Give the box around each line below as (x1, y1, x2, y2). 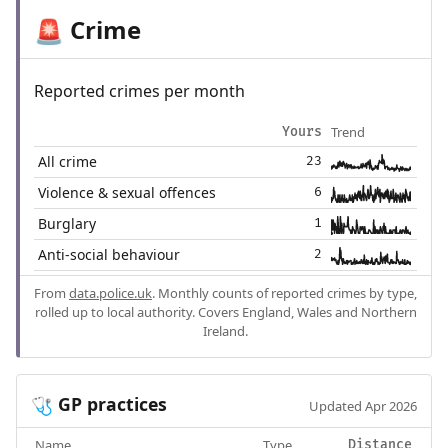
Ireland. (203, 322, 248, 341)
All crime (38, 152, 98, 172)
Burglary (38, 214, 97, 234)
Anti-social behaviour (38, 245, 181, 265)
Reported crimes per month (33, 80, 245, 103)
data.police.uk (69, 284, 152, 303)
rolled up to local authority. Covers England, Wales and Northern (34, 303, 417, 322)
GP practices (52, 392, 167, 417)
